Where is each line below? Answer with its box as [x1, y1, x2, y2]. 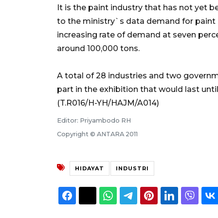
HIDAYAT [75, 164, 104, 172]
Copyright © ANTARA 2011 [57, 130, 138, 138]
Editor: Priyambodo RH [57, 116, 131, 124]
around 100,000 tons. [57, 43, 140, 53]
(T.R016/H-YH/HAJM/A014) [57, 98, 159, 108]
